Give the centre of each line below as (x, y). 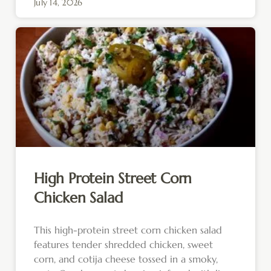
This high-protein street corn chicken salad (128, 230)
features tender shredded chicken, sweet (123, 245)
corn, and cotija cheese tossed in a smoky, (126, 259)
